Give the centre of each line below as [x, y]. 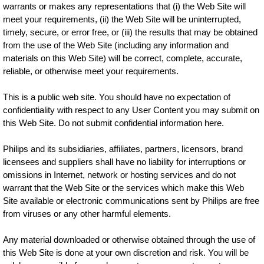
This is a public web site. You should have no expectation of [117, 97]
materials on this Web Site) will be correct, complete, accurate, [123, 58]
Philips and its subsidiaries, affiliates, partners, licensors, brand [123, 149]
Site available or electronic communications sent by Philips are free [131, 201]
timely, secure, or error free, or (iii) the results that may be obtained [131, 32]
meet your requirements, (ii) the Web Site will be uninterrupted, [122, 19]
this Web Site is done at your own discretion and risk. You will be [126, 253]
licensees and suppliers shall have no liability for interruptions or [125, 162]
